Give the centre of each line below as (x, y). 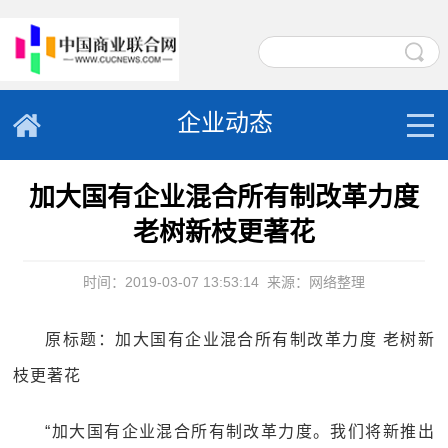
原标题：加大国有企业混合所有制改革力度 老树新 (240, 339)
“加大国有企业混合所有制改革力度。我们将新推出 (240, 431)
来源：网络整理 (315, 282)
